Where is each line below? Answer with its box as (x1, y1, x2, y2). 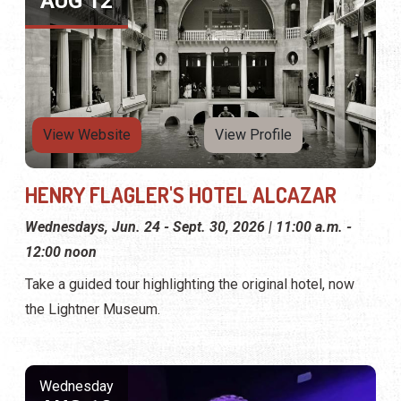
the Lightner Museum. (25, 301, 160, 319)
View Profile (215, 126, 292, 144)
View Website (43, 126, 131, 144)
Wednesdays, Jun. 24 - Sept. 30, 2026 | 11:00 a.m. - (25, 218, 352, 236)
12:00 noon (25, 243, 97, 261)
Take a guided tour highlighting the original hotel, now (25, 276, 354, 294)
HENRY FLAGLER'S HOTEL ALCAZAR (25, 181, 337, 209)
